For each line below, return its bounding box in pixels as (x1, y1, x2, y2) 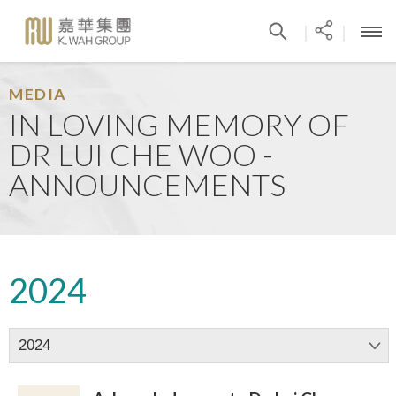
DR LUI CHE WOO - (9, 136, 273, 172)
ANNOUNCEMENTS (9, 166, 286, 202)
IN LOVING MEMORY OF (9, 106, 349, 142)
